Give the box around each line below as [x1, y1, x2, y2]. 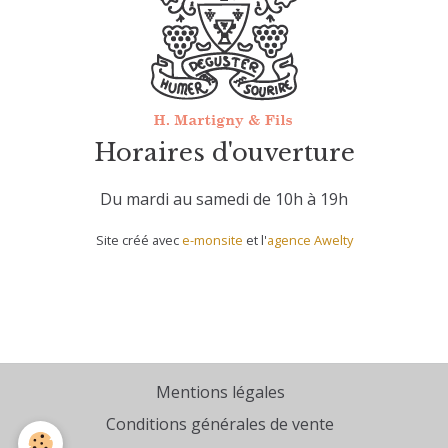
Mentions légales [155, 381, 285, 403]
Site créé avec [95, 231, 182, 249]
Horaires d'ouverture [93, 138, 355, 167]
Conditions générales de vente [106, 413, 334, 435]
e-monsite [181, 231, 243, 249]
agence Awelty [266, 231, 353, 249]
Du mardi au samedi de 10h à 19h [100, 188, 348, 210]
